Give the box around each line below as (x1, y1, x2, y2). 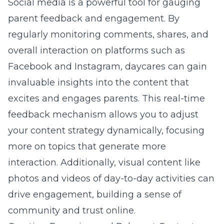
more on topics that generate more (8, 141, 166, 152)
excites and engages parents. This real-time (8, 93, 205, 104)
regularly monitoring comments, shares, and (8, 29, 208, 40)
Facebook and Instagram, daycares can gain (8, 61, 207, 72)
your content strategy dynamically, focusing (8, 125, 204, 136)
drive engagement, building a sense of (8, 189, 181, 200)
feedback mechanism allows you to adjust (8, 109, 198, 120)
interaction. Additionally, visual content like (8, 157, 200, 168)
